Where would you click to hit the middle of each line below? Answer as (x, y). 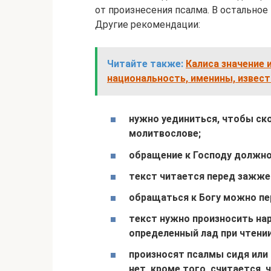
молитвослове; (165, 134)
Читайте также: (145, 64)
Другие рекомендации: (148, 25)
